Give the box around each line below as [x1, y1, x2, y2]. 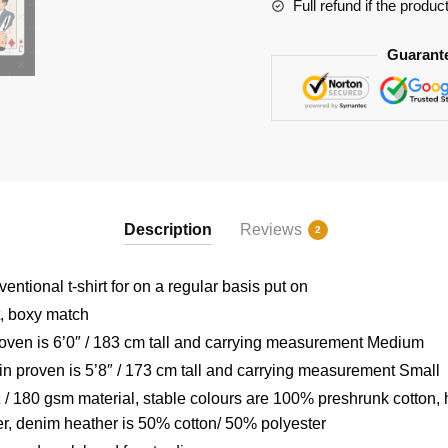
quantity [269, 17, 326, 35]
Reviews [240, 221, 302, 239]
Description [124, 221, 212, 239]
